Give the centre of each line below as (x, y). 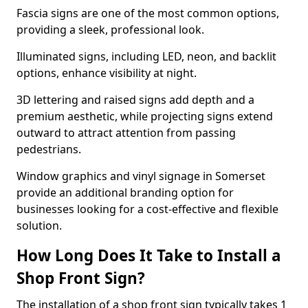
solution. (39, 225)
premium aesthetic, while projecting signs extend (145, 116)
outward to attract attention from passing (126, 133)
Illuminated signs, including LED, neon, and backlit (146, 56)
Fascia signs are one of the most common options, (148, 13)
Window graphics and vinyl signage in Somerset (141, 176)
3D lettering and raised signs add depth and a (135, 100)
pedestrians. (50, 149)
